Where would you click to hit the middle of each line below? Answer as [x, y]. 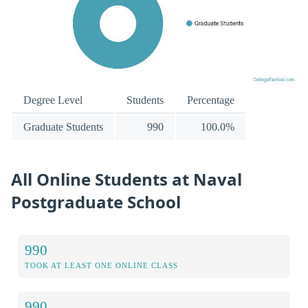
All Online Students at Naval [126, 179]
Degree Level [53, 100]
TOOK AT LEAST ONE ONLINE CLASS [101, 266]
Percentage [211, 100]
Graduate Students [63, 127]
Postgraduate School [96, 201]
